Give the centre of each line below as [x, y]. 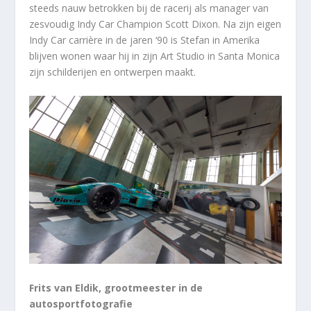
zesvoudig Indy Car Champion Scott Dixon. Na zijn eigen [155, 24]
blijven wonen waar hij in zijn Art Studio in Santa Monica [155, 56]
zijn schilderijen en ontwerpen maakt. [113, 72]
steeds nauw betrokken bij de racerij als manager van [149, 8]
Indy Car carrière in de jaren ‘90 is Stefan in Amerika [145, 40]
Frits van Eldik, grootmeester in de [116, 287]
